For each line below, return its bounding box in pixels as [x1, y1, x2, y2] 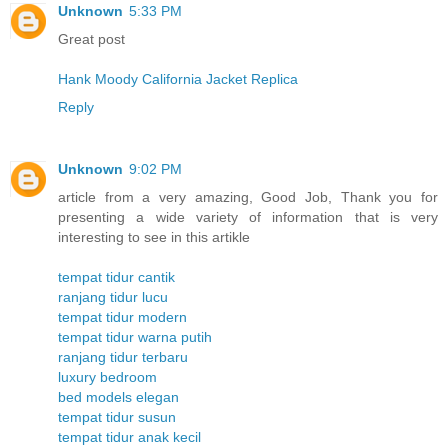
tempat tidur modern [58, 308, 187, 325]
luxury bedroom [58, 368, 157, 385]
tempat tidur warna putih [58, 328, 212, 345]
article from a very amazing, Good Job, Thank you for [58, 188, 438, 205]
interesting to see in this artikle [58, 228, 250, 245]
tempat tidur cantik [58, 268, 175, 285]
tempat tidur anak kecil [58, 428, 201, 445]
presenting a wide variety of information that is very [58, 208, 438, 225]
